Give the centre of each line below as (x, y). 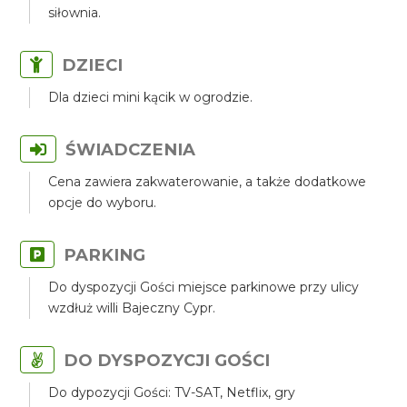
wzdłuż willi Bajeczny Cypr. (132, 308)
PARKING (105, 255)
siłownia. (75, 13)
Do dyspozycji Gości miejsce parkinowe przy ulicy (204, 287)
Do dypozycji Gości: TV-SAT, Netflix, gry (172, 392)
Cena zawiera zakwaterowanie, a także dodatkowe (208, 182)
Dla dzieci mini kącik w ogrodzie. (151, 97)
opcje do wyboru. (103, 203)
